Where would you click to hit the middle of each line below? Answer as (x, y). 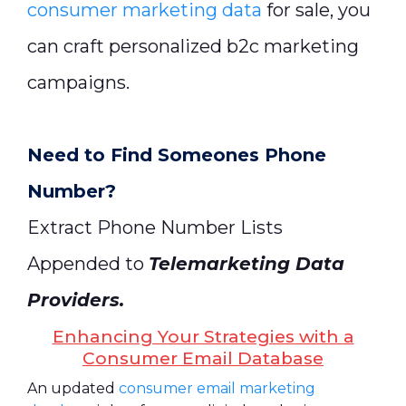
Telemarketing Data (246, 263)
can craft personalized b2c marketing (193, 46)
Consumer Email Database (203, 358)
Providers (73, 300)
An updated (73, 388)
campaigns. (78, 82)
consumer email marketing (217, 388)
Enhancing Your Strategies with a (203, 336)
